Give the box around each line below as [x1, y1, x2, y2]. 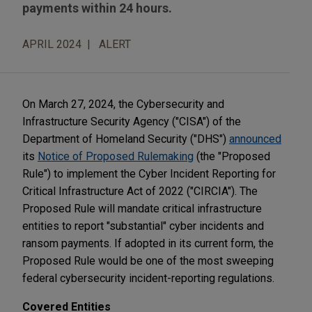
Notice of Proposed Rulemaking [38, 149, 194, 163]
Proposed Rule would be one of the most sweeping [22, 253, 274, 267]
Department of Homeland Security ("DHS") [22, 132, 229, 146]
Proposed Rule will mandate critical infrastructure [22, 201, 262, 215]
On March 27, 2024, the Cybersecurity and [22, 97, 224, 111]
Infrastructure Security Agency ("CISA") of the [22, 114, 241, 128]
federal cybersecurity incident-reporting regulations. [22, 271, 277, 285]
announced [229, 132, 281, 146]
